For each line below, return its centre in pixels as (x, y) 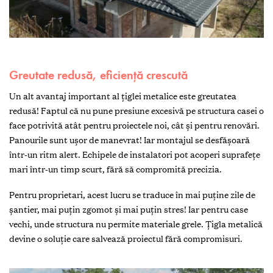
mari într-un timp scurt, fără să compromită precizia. (115, 169)
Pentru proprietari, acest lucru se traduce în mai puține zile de (132, 195)
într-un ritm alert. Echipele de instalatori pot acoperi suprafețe (135, 154)
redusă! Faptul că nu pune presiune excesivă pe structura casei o (136, 111)
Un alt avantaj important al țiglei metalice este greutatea (123, 96)
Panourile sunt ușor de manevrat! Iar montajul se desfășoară (129, 140)
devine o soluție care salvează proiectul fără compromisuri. (126, 239)
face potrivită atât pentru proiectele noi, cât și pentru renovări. (134, 125)
